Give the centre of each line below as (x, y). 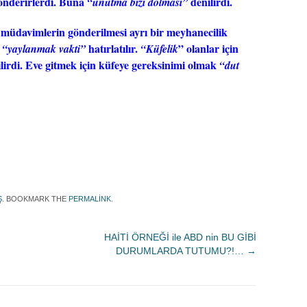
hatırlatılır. (113, 48)
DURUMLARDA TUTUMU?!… (181, 251)
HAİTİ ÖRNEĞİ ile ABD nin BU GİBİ (180, 237)
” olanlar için (208, 48)
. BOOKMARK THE (35, 199)
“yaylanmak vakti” (44, 49)
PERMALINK (90, 199)
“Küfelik (159, 49)
